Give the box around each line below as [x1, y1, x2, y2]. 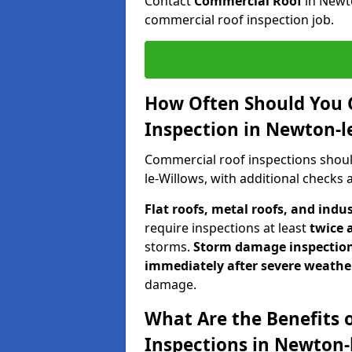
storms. [145, 237, 193, 255]
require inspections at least [145, 218, 310, 236]
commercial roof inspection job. [145, 10, 334, 28]
